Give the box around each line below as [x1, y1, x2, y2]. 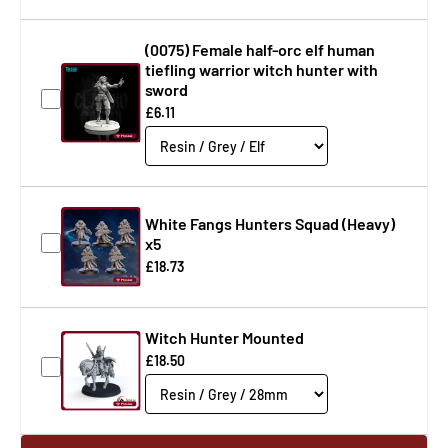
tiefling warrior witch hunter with [145, 60, 378, 79]
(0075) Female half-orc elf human [145, 40, 375, 59]
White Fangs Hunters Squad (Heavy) [145, 214, 395, 233]
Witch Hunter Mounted [145, 328, 304, 347]
